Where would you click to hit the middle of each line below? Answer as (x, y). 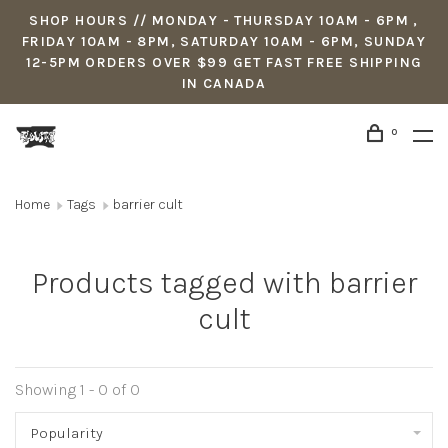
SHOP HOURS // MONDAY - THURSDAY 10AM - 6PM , (224, 20)
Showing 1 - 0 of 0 (77, 389)
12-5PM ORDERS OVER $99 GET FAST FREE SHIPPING (224, 62)
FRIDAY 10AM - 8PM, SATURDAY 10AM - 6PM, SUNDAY (224, 41)
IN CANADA (224, 83)
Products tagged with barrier (224, 283)
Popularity (67, 433)
